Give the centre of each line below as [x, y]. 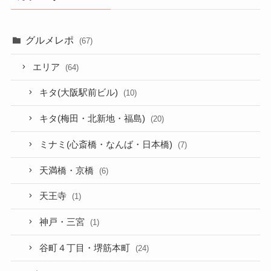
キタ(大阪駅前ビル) [80, 93]
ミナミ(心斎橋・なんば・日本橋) [107, 144]
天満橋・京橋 [68, 170]
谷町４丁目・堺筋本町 [86, 248]
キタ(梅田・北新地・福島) [94, 119]
